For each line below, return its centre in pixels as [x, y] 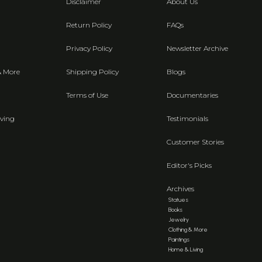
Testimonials [188, 118]
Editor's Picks [189, 165]
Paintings [179, 239]
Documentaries [193, 95]
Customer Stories [196, 142]
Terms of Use [87, 95]
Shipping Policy [93, 71]
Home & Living [186, 249]
